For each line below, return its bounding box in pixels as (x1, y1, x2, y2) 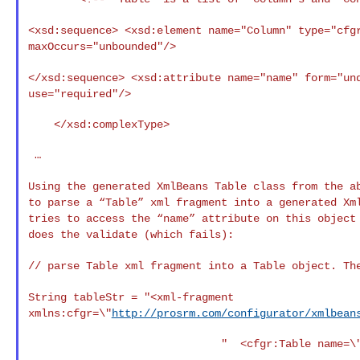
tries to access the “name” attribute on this (27, 211, 317, 225)
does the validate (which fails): (27, 227, 234, 241)
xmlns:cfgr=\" (27, 306, 112, 320)
